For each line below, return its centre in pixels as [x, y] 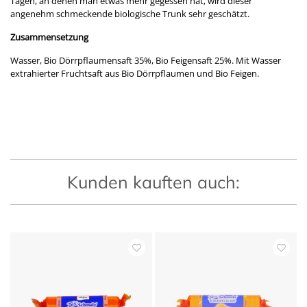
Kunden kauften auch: [153, 182]
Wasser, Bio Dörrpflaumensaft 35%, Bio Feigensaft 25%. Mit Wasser [146, 61]
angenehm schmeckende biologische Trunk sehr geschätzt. [130, 14]
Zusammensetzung [49, 37]
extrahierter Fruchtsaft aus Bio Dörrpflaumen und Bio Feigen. [135, 74]
